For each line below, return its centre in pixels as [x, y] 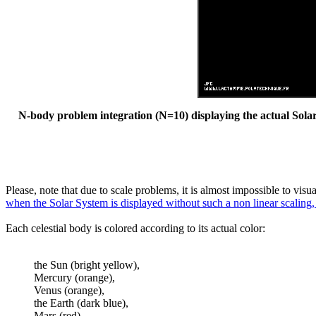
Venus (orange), [69, 290]
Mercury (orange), [74, 278]
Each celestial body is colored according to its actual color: [135, 228]
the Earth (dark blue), [81, 303]
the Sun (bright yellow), [87, 265]
